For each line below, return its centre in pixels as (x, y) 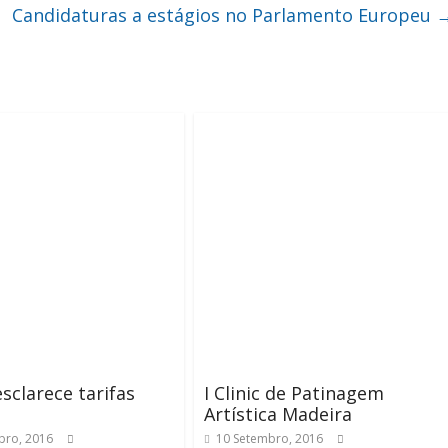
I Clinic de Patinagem (294, 393)
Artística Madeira (278, 414)
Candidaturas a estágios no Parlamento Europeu (224, 15)
